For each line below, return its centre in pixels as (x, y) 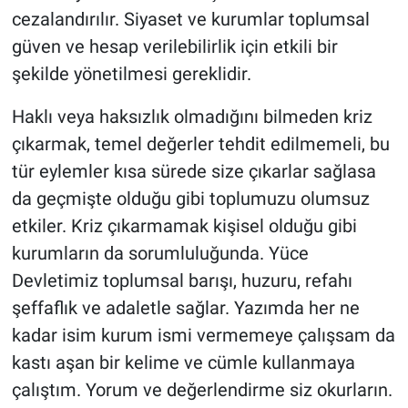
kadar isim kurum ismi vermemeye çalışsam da (203, 336)
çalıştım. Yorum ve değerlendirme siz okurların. (202, 390)
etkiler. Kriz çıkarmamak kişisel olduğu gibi (184, 226)
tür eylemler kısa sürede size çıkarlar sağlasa (194, 172)
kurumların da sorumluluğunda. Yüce (160, 254)
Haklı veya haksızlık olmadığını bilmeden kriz (192, 117)
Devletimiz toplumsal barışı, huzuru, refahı (182, 281)
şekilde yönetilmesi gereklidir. (131, 74)
